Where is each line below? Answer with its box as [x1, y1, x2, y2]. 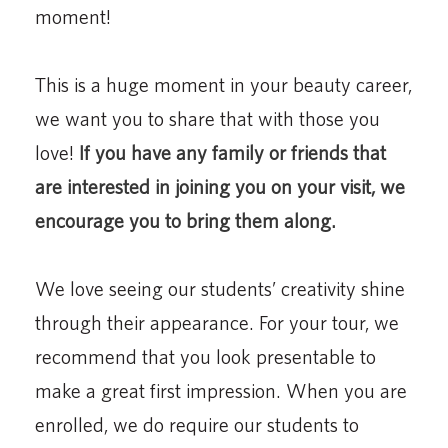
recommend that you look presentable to [35, 344, 376, 368]
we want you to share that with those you [35, 106, 380, 130]
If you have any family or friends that [79, 140, 386, 164]
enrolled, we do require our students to [35, 412, 359, 436]
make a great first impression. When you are [35, 378, 407, 402]
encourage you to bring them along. [35, 208, 336, 232]
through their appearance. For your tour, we [35, 310, 399, 334]
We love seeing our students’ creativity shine [35, 276, 405, 300]
